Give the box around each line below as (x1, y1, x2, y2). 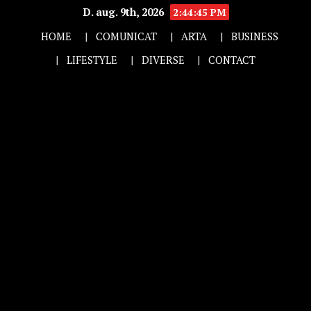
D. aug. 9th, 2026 (82, 5, 167, 19)
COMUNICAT (96, 29, 158, 43)
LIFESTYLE (66, 53, 117, 67)
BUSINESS (230, 29, 278, 43)
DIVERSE (141, 53, 185, 67)
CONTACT (208, 53, 256, 67)
